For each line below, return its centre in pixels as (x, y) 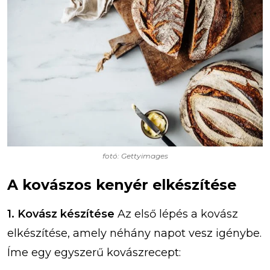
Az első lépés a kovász (176, 214)
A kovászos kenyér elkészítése (122, 184)
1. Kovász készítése (61, 214)
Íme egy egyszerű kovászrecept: (94, 252)
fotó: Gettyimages (135, 155)
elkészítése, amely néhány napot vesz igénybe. (134, 233)
